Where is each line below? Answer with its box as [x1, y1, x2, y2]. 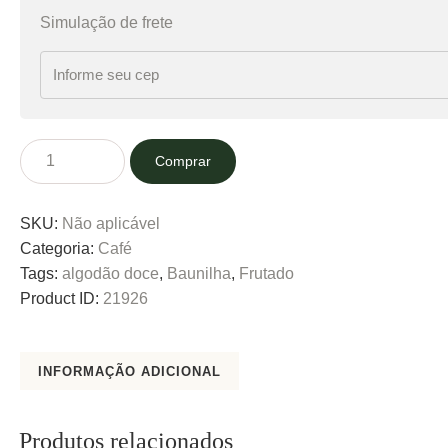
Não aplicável [62, 214, 160, 232]
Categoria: [20, 239, 98, 257]
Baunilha [167, 264, 231, 282]
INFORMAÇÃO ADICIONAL [38, 363, 221, 379]
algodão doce [62, 264, 159, 282]
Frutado [239, 264, 294, 282]
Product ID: [20, 289, 103, 307]
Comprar [155, 153, 211, 170]
